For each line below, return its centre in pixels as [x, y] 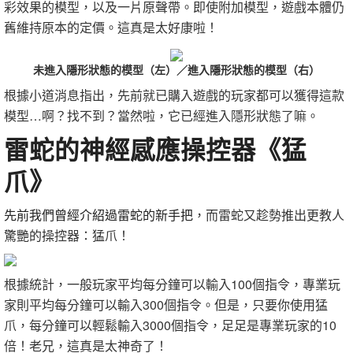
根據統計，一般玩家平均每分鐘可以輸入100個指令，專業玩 [172, 284]
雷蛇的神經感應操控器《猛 [155, 150]
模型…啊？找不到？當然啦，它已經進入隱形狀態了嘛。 [162, 116]
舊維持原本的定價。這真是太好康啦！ [111, 27]
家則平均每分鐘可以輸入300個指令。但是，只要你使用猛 [166, 305]
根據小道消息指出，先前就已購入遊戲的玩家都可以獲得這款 [174, 95]
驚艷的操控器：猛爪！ [67, 236]
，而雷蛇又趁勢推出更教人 [269, 215]
